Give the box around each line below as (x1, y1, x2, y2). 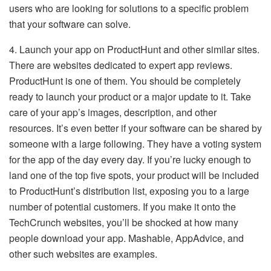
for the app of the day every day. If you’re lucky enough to (9, 152, 251, 166)
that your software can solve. (9, 16, 131, 31)
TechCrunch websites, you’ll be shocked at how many (9, 215, 238, 229)
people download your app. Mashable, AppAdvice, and (9, 230, 244, 245)
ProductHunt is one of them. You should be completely (9, 73, 241, 88)
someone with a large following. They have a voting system (9, 136, 261, 151)
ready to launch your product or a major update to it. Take (9, 89, 251, 103)
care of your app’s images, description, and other (9, 105, 217, 119)
